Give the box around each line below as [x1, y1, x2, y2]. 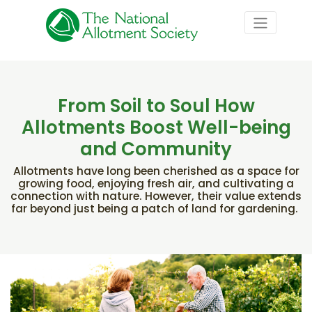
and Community [80, 136, 232, 162]
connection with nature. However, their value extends [10, 188, 302, 203]
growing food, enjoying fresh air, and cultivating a [18, 175, 294, 191]
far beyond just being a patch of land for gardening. [11, 201, 301, 216]
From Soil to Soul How [57, 93, 255, 118]
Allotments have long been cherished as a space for [13, 163, 299, 178]
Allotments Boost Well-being [21, 115, 291, 140]
